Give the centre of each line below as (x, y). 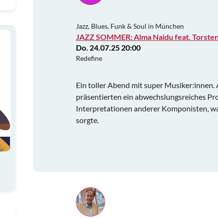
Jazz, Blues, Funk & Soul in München (130, 26)
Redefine (89, 58)
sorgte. (87, 120)
